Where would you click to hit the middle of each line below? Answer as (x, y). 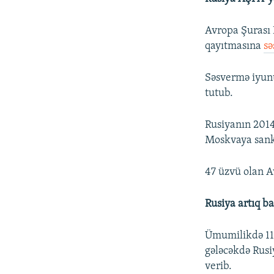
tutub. (219, 94)
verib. (219, 267)
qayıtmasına (235, 46)
